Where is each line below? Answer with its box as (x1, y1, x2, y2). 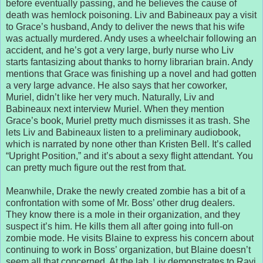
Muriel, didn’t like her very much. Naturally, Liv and (6, 92, 214, 102)
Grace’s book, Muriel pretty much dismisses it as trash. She (6, 115, 250, 126)
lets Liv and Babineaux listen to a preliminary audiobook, (6, 127, 241, 137)
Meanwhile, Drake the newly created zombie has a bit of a (6, 186, 245, 196)
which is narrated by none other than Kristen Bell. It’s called (6, 139, 251, 149)
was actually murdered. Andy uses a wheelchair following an (6, 33, 257, 43)
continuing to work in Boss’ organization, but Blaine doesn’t (6, 244, 251, 255)
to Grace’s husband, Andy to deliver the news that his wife (6, 21, 245, 32)
